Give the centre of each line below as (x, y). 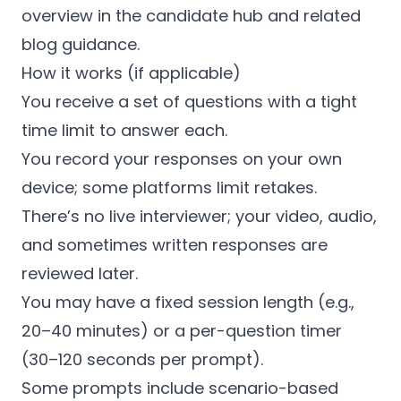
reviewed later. (80, 273)
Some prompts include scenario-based (180, 388)
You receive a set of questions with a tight (189, 102)
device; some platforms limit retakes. (169, 188)
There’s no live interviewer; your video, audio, (199, 216)
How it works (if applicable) (131, 73)
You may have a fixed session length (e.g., (188, 302)
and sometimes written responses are (175, 245)
